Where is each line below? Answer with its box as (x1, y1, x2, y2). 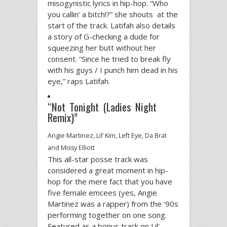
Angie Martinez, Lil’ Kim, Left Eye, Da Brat (48, 131, 167, 140)
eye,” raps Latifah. (48, 75, 110, 86)
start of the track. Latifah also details (48, 20, 175, 30)
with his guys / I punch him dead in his (48, 64, 178, 75)
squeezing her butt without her (48, 42, 156, 53)
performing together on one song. (48, 209, 167, 220)
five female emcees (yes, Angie (48, 187, 157, 198)
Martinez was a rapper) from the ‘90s (48, 198, 178, 209)
